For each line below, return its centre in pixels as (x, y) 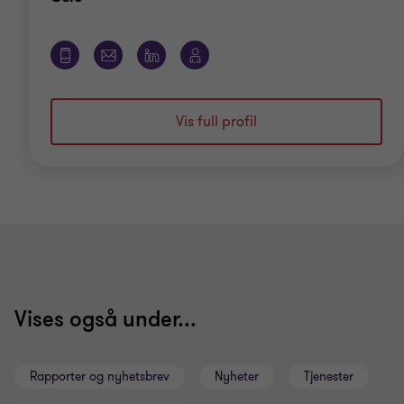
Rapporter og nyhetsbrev (100, 376)
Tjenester (329, 376)
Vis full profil (216, 122)
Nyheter (237, 376)
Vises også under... (106, 320)
